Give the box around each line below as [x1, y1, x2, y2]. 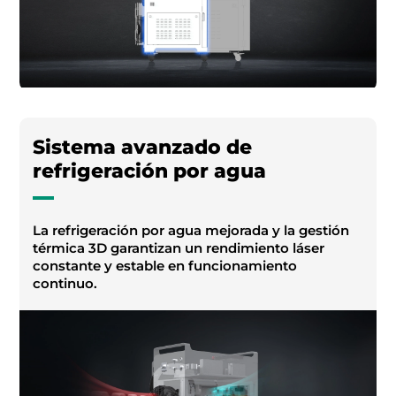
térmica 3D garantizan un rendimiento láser [33, 240, 325, 257]
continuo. [33, 275, 98, 293]
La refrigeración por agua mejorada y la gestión [33, 222, 350, 240]
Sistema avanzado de [33, 135, 253, 160]
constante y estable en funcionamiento [33, 257, 298, 275]
